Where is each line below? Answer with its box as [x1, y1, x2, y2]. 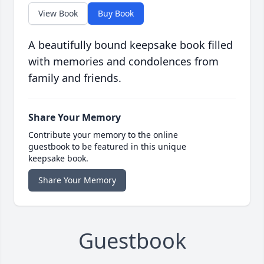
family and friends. [28, 71, 121, 85]
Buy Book [98, 8, 134, 19]
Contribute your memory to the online [28, 129, 178, 141]
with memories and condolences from [28, 54, 219, 69]
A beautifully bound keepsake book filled [28, 38, 233, 52]
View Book [38, 8, 78, 19]
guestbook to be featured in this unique [28, 141, 186, 153]
